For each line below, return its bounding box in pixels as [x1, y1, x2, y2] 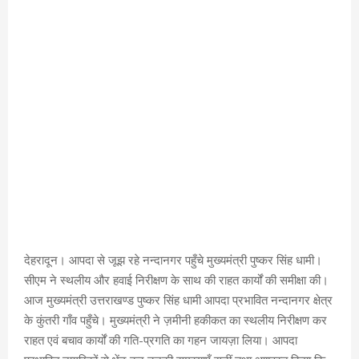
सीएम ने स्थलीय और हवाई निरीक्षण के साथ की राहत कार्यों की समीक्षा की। [24, 272, 329, 288]
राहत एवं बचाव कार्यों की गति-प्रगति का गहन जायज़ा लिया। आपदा [24, 332, 297, 349]
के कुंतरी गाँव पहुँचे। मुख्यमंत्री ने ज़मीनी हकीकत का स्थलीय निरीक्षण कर [24, 312, 327, 329]
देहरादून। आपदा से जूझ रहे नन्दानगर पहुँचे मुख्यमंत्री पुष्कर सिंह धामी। [24, 252, 322, 268]
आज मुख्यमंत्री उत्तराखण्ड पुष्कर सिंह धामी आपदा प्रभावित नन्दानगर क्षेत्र [24, 292, 333, 309]
